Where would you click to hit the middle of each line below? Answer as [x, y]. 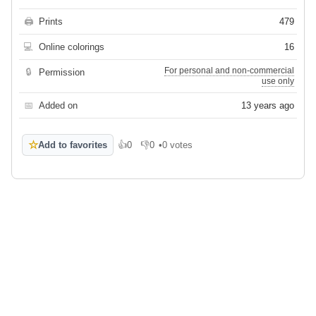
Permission [62, 73]
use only [278, 81]
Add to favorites [73, 145]
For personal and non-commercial [229, 71]
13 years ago [268, 106]
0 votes [177, 145]
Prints [51, 22]
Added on [58, 106]
